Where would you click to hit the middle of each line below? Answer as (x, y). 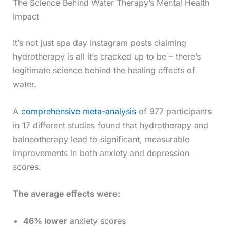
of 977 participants (174, 111)
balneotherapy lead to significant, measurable (101, 139)
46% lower (45, 221)
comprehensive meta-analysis (78, 111)
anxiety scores (96, 221)
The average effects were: (66, 194)
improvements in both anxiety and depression (101, 153)
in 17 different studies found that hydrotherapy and (110, 125)
